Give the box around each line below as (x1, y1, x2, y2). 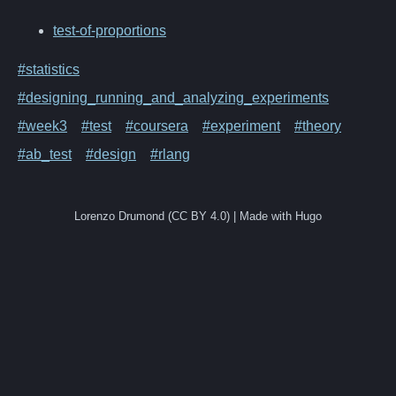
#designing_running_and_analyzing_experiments (18, 89, 329, 105)
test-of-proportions (53, 22, 166, 38)
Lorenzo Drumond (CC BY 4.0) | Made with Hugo (74, 209, 322, 223)
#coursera (126, 118, 188, 133)
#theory (294, 118, 341, 133)
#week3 (18, 118, 67, 133)
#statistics (18, 61, 80, 77)
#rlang (150, 146, 190, 162)
